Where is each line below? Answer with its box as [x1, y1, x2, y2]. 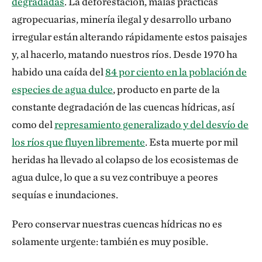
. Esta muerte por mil [145, 136, 238, 148]
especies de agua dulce [12, 83, 113, 95]
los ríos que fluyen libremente [12, 136, 145, 148]
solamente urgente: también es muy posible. [12, 235, 210, 247]
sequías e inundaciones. [12, 188, 120, 201]
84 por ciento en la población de [105, 65, 247, 78]
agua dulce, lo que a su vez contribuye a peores [12, 171, 218, 183]
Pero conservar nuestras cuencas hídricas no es [12, 218, 222, 230]
